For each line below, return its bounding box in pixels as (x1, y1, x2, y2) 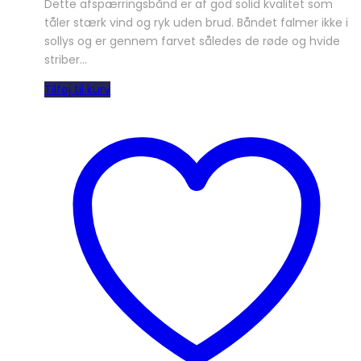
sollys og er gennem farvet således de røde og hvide (44, 32, 340, 49)
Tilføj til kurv (44, 81, 110, 98)
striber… (44, 51, 87, 68)
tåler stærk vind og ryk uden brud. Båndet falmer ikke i (44, 14, 348, 31)
